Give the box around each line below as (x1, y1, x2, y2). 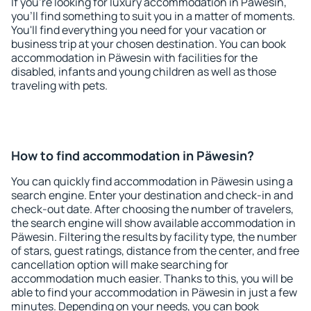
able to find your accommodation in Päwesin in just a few (11, 285, 297, 300)
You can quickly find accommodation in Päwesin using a (11, 174, 293, 189)
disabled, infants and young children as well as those (11, 64, 276, 79)
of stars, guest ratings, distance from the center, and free (11, 243, 299, 258)
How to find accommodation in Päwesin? (11, 147, 254, 164)
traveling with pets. (11, 78, 108, 93)
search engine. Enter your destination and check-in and (11, 187, 293, 203)
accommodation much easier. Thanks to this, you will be (11, 271, 293, 286)
